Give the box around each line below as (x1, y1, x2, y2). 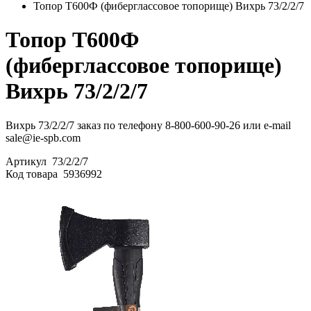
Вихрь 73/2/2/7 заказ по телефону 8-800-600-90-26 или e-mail (6, 119, 291, 131)
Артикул (6, 155, 49, 167)
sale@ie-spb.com (6, 131, 81, 144)
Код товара (6, 167, 60, 180)
